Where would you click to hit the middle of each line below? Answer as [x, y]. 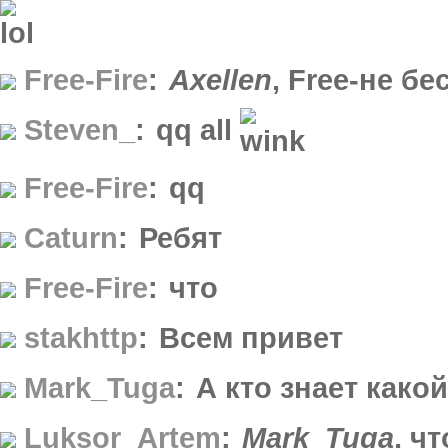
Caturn [71, 237]
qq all [198, 130]
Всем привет [251, 337]
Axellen [220, 80]
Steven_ [79, 130]
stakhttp [81, 337]
